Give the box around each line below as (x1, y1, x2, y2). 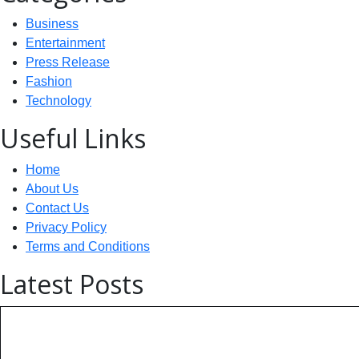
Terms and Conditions (26, 239, 150, 253)
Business (26, 16, 79, 30)
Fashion (26, 74, 72, 88)
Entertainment (26, 35, 105, 50)
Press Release (26, 54, 110, 69)
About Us (26, 181, 79, 196)
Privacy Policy (26, 220, 107, 234)
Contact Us (26, 200, 89, 215)
